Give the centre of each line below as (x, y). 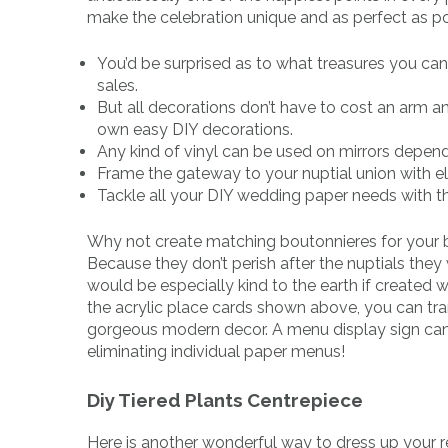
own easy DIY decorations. (195, 130)
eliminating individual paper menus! (216, 352)
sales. (117, 86)
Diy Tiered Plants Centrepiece (225, 400)
